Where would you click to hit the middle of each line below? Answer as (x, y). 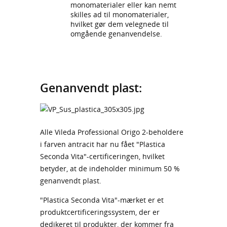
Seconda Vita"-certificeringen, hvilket (102, 157)
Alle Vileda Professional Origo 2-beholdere (112, 132)
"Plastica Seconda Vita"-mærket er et (102, 200)
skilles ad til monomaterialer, (120, 15)
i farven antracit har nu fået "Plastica (103, 144)
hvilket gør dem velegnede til (120, 24)
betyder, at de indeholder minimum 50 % (110, 169)
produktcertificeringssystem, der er (100, 212)
